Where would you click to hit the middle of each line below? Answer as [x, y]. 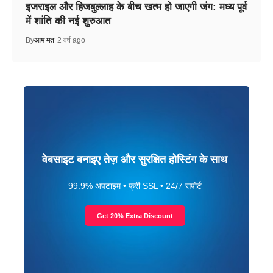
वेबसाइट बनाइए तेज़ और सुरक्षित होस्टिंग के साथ [135, 159]
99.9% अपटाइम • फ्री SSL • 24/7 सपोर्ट [135, 186]
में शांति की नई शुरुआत [68, 21]
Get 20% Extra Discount [135, 215]
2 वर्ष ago [71, 40]
